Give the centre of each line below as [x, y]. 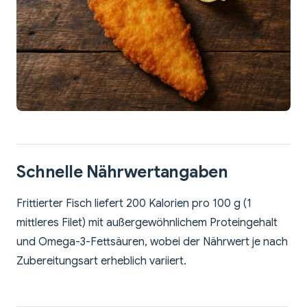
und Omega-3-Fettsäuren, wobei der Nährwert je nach [152, 242]
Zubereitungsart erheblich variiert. [101, 261]
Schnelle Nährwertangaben [122, 172]
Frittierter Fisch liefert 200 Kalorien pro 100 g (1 [134, 203]
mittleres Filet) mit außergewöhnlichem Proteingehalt [147, 222]
